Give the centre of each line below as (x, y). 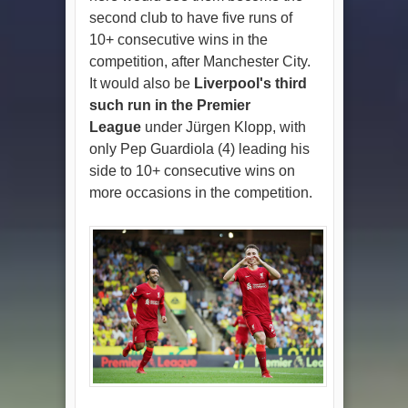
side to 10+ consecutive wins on (192, 170)
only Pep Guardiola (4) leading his (199, 148)
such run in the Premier (169, 105)
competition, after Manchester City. (199, 61)
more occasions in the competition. (200, 192)
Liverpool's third (250, 83)
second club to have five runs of (190, 17)
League (115, 127)
